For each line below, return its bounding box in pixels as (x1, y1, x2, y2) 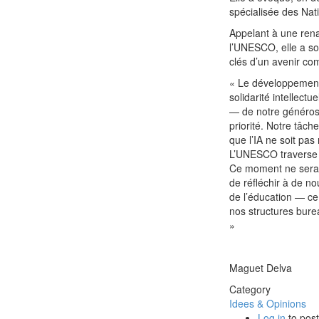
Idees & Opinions (229, 296, 306, 310)
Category (229, 281, 271, 296)
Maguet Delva (229, 260, 292, 275)
